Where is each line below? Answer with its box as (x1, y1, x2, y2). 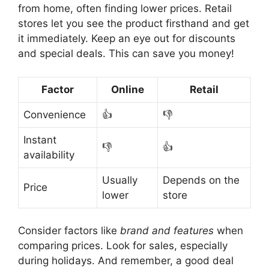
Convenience (23, 108, 86, 121)
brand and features (120, 225, 214, 237)
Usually (102, 174, 138, 186)
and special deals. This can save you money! (18, 47, 234, 60)
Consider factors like (18, 225, 120, 237)
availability (23, 148, 74, 161)
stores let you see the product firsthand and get (18, 17, 249, 30)
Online (110, 83, 144, 95)
